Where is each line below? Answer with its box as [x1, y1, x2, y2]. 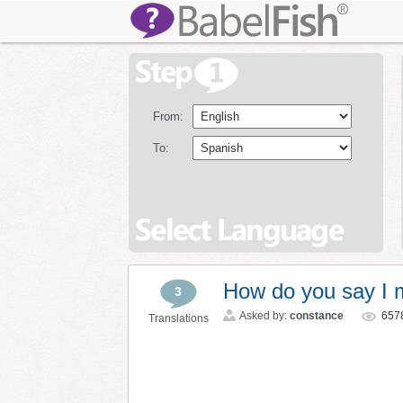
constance [290, 309, 344, 322]
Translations [148, 312, 209, 325]
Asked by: [239, 309, 290, 322]
